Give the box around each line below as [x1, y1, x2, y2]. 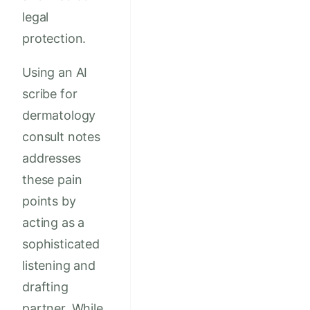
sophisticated [22, 237, 100, 252]
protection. [22, 31, 86, 46]
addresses [22, 151, 81, 166]
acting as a [22, 215, 85, 230]
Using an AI [22, 65, 88, 80]
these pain [22, 172, 82, 188]
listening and [22, 258, 95, 273]
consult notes [22, 129, 100, 145]
